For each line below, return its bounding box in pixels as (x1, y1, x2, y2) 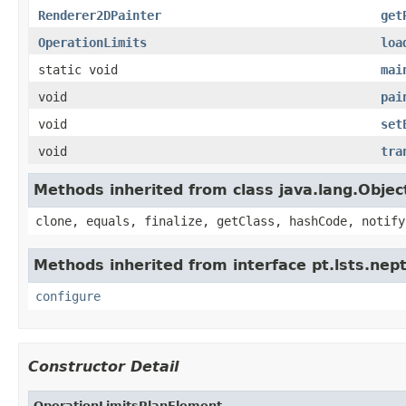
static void (38, 62, 118, 77)
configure (35, 288, 101, 304)
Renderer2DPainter (38, 7, 161, 23)
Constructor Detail (28, 357, 179, 375)
